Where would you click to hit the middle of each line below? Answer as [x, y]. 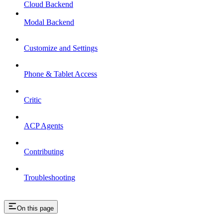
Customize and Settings [61, 48]
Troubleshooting [50, 177]
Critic [33, 100]
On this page [35, 208]
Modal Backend [49, 22]
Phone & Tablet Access [60, 74]
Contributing [44, 151]
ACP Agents [44, 125]
